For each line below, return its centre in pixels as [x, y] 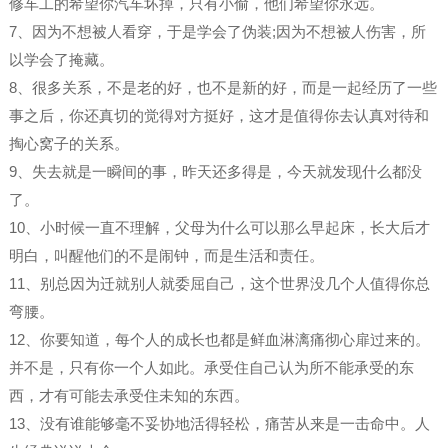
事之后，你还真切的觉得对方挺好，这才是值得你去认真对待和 [218, 115]
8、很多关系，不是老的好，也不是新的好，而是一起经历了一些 [222, 87]
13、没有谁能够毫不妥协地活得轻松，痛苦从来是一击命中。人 [219, 423]
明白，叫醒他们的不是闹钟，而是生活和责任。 [166, 255]
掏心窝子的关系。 [68, 143]
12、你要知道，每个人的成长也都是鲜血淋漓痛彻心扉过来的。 [219, 339]
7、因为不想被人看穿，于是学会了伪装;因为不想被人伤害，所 [217, 31]
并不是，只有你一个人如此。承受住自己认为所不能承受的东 [211, 367]
